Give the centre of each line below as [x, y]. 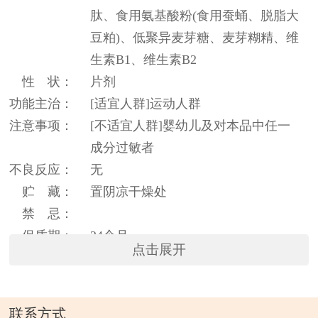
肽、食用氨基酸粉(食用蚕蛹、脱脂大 [195, 15]
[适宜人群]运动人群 [146, 103]
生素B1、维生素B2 [144, 59]
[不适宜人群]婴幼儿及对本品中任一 [191, 125]
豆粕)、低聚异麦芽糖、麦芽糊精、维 [195, 37]
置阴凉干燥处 [129, 191]
